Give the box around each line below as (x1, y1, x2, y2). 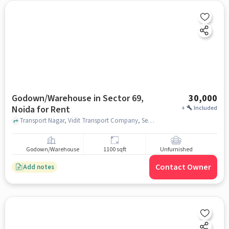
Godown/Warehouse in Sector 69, (11, 92, 144, 105)
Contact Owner (155, 162, 212, 173)
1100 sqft (103, 145, 126, 154)
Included (194, 104, 218, 112)
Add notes (22, 162, 54, 172)
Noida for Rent (11, 103, 70, 116)
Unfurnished (159, 145, 193, 154)
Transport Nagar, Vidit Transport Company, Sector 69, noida (147, 116, 154, 125)
